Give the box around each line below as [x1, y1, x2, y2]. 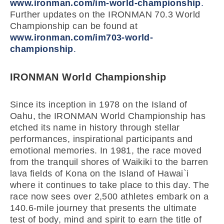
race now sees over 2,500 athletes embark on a [10, 191, 208, 201]
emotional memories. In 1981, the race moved [10, 145, 202, 155]
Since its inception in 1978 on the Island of [10, 99, 187, 109]
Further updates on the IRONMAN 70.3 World [10, 9, 200, 19]
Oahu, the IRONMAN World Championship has [10, 111, 205, 121]
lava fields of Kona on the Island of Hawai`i [10, 168, 189, 178]
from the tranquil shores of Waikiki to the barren [10, 157, 208, 167]
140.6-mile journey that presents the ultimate [10, 203, 196, 213]
